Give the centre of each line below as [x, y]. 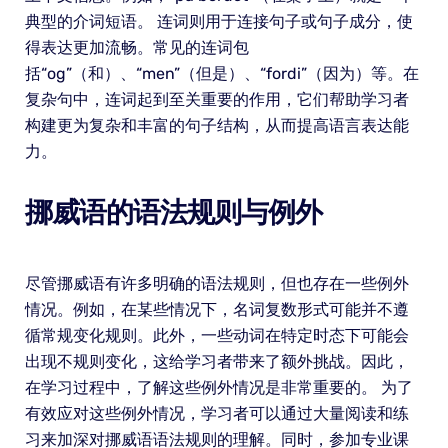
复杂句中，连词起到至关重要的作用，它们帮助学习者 [216, 100]
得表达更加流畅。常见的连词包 [136, 48]
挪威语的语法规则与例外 [173, 213]
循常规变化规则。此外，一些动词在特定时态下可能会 [216, 336]
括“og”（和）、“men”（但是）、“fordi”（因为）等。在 [221, 74]
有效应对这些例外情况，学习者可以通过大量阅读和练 [216, 414]
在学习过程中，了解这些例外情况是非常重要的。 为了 [218, 388]
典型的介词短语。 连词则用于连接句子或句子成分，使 [218, 22]
